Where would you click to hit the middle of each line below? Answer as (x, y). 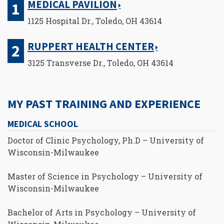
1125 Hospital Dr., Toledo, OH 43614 (95, 21)
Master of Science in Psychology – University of (105, 176)
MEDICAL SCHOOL (43, 124)
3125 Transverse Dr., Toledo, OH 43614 (100, 63)
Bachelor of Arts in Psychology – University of (102, 212)
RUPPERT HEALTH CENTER (91, 47)
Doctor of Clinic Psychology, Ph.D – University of (106, 140)
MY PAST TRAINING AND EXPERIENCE (104, 104)
